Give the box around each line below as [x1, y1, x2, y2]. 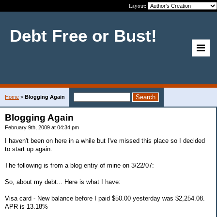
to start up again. [5, 145, 52, 153]
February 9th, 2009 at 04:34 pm [5, 124, 79, 130]
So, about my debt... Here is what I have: [5, 178, 121, 186]
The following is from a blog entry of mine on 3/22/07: [5, 161, 154, 169]
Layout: [129, 3, 148, 9]
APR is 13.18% [5, 202, 48, 210]
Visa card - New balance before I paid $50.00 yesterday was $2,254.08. [5, 194, 205, 202]
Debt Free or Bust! [10, 26, 157, 45]
